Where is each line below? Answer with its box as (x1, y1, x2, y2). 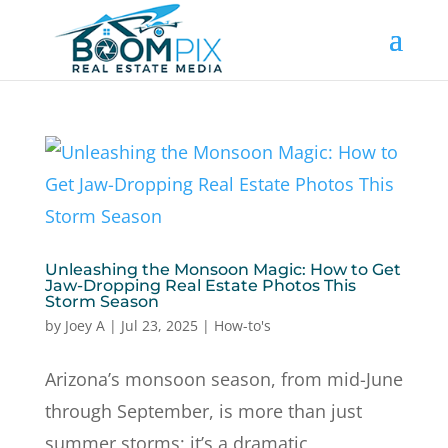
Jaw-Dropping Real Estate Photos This (44, 276, 356, 295)
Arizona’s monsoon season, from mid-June (44, 367, 403, 391)
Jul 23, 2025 (120, 316, 198, 335)
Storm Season (44, 292, 159, 311)
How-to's (213, 316, 271, 335)
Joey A (64, 316, 105, 335)
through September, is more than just (44, 399, 362, 423)
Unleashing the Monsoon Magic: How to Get (44, 260, 401, 279)
